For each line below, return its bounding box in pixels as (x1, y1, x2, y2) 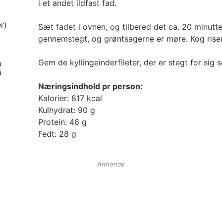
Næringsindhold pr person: (38, 81, 143, 92)
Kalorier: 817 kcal (38, 93, 102, 104)
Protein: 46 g (38, 117, 87, 127)
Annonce (97, 160, 125, 168)
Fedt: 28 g (38, 129, 76, 139)
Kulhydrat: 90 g (38, 105, 95, 115)
